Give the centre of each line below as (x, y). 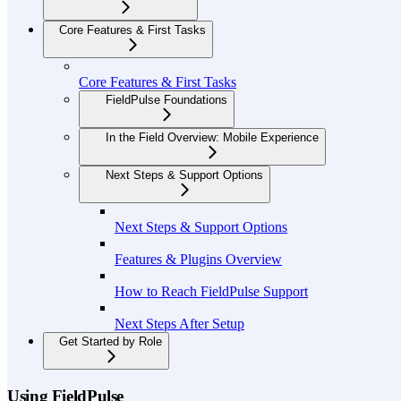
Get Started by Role (111, 342)
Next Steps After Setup (179, 324)
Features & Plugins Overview (198, 260)
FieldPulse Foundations (166, 100)
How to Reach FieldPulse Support (211, 292)
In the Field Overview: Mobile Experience (212, 138)
